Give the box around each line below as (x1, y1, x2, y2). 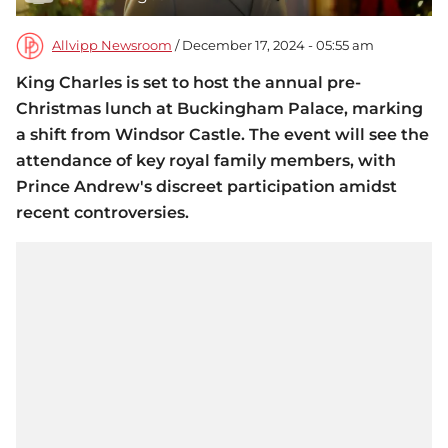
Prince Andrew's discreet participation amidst (16, 177, 397, 197)
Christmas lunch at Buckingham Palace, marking (16, 99, 423, 119)
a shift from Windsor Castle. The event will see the (16, 125, 429, 145)
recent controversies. (16, 203, 189, 223)
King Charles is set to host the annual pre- (16, 73, 361, 93)
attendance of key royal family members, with (16, 151, 396, 171)
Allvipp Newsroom (52, 38, 172, 54)
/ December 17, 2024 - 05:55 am (172, 38, 374, 54)
